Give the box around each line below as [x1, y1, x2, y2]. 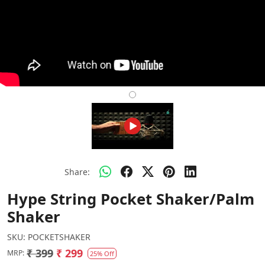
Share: [64, 166, 90, 178]
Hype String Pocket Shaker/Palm [7, 188, 254, 209]
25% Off [90, 248, 114, 258]
